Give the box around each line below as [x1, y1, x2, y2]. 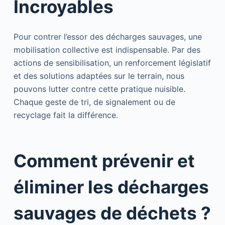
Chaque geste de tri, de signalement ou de [13, 96, 175, 107]
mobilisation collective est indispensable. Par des [13, 44, 200, 55]
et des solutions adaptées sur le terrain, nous [13, 70, 184, 81]
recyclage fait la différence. [13, 109, 118, 120]
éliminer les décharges [13, 176, 209, 198]
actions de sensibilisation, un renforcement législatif [13, 57, 211, 68]
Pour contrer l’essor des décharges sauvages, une [13, 31, 202, 42]
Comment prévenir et [13, 150, 195, 172]
